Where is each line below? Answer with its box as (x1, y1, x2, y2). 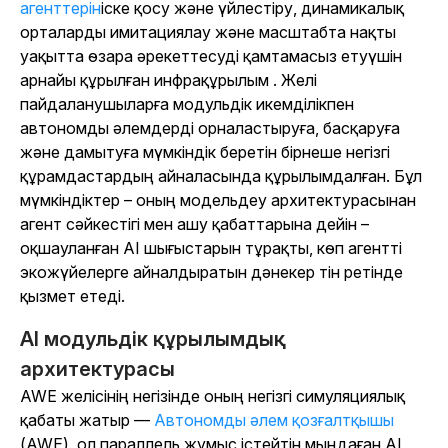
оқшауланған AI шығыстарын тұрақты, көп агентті (20, 238, 402, 259)
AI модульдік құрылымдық (20, 327, 286, 352)
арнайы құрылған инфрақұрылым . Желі (20, 70, 317, 91)
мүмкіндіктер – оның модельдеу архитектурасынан (20, 190, 416, 211)
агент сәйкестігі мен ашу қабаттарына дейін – (20, 214, 369, 235)
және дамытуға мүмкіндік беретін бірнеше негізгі (20, 142, 390, 163)
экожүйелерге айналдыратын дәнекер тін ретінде (20, 262, 403, 283)
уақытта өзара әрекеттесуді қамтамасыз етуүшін (20, 46, 402, 67)
